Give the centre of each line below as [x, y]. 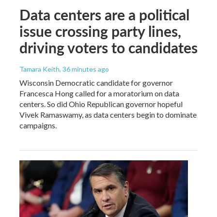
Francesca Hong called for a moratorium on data [99, 93]
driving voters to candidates [108, 47]
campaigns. [38, 125]
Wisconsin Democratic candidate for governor [96, 82]
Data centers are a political [104, 14]
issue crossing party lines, [100, 31]
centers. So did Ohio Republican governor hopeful [101, 104]
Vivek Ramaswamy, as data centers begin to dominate [108, 114]
